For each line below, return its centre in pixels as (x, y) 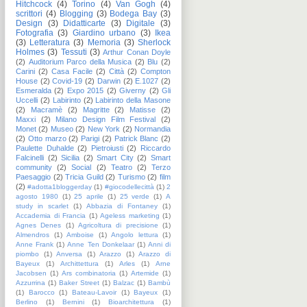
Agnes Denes (39, 225)
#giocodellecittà (129, 186)
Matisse (143, 109)
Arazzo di (155, 254)
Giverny (133, 90)
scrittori (29, 13)
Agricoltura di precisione (118, 225)
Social (82, 167)
